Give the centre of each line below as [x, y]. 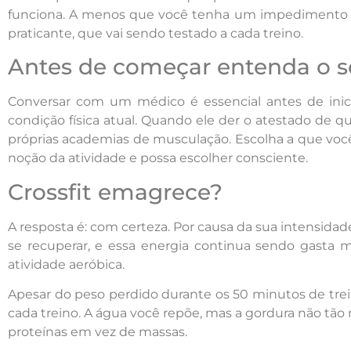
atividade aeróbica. [66, 264]
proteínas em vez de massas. [98, 331]
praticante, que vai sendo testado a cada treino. [156, 33]
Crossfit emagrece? [115, 192]
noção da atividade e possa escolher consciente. [158, 158]
